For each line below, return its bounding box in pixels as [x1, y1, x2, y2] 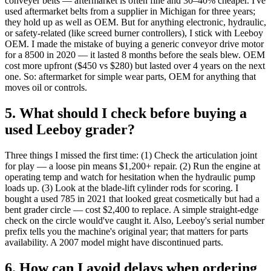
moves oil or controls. [5, 82, 87, 93]
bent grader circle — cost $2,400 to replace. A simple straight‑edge [5, 204, 258, 215]
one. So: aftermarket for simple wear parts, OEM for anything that [5, 71, 256, 82]
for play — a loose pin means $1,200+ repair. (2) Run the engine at [5, 160, 260, 171]
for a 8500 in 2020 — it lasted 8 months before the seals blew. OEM [5, 50, 265, 60]
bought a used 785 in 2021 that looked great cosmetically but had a [5, 193, 260, 204]
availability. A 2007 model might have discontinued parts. [5, 237, 223, 247]
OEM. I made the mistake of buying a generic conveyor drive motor [5, 39, 264, 50]
